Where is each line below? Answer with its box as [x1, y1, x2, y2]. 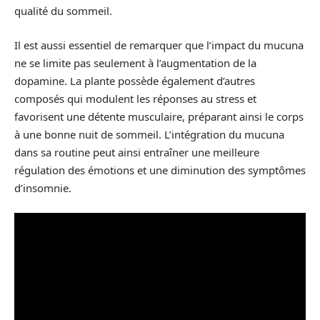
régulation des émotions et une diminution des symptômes [14, 162, 306, 177]
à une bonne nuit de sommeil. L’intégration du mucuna [14, 126, 284, 141]
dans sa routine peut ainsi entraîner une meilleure [14, 144, 259, 159]
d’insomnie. [14, 180, 71, 195]
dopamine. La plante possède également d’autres [14, 73, 255, 88]
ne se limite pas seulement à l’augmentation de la [14, 55, 256, 70]
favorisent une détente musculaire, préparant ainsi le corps [14, 109, 304, 124]
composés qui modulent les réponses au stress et [14, 91, 256, 106]
